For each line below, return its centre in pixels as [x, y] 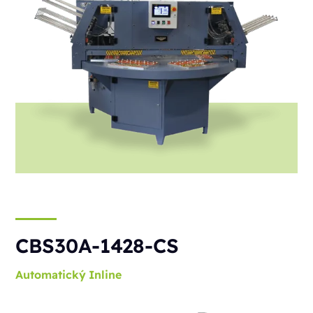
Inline [105, 275]
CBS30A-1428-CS [97, 246]
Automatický [51, 275]
